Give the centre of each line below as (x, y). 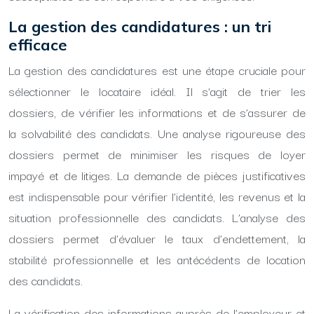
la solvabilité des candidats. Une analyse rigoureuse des (157, 133)
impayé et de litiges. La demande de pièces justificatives (157, 175)
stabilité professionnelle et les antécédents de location (157, 259)
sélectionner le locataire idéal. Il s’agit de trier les (157, 91)
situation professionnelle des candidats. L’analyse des (157, 217)
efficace (38, 45)
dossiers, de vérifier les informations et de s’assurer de (157, 112)
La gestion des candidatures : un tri (140, 27)
